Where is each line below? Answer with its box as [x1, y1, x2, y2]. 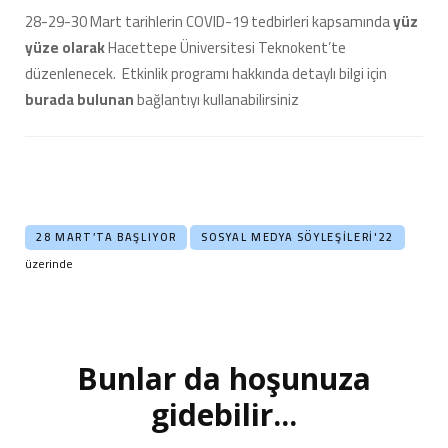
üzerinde [25, 251, 76, 275]
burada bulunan [25, 85, 137, 115]
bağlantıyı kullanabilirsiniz [137, 85, 299, 115]
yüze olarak [25, 33, 108, 63]
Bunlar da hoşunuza [77, 357, 371, 399]
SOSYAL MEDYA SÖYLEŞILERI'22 [201, 226, 394, 247]
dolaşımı [24, 385, 79, 412]
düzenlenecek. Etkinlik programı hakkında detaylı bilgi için [25, 59, 387, 89]
